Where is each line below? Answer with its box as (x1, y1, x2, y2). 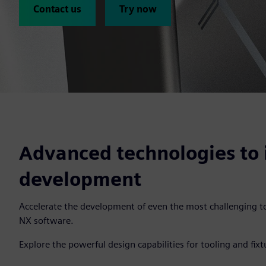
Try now (119, 4, 157, 15)
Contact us (33, 4, 81, 15)
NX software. (19, 215, 76, 226)
